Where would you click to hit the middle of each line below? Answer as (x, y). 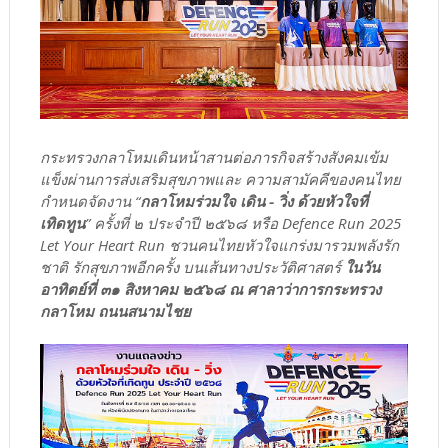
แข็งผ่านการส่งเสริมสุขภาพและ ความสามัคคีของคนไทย (220, 178)
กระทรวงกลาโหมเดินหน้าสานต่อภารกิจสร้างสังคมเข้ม (213, 156)
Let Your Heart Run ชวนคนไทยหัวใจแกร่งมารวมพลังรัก (219, 244)
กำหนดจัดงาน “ (89, 200)
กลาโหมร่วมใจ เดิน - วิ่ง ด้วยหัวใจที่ (253, 200)
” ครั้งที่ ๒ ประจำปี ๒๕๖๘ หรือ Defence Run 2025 (242, 222)
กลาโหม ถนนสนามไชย (115, 310)
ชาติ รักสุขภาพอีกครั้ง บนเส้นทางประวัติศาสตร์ (190, 266)
